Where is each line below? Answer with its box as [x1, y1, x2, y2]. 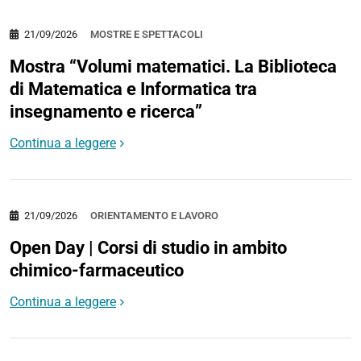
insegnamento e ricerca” [10, 102, 202, 122]
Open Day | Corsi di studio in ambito [10, 237, 287, 258]
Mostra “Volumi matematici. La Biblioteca [10, 56, 337, 77]
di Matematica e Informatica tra [10, 79, 257, 100]
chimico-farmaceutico [10, 259, 184, 280]
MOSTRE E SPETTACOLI [90, 28, 203, 41]
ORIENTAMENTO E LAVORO [90, 209, 218, 222]
